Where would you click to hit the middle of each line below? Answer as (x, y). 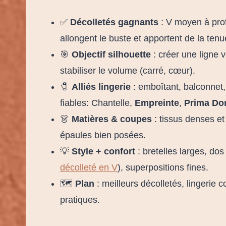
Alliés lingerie (101, 87)
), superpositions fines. (163, 167)
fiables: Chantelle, (97, 103)
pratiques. (80, 200)
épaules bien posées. (103, 135)
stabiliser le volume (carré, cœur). (128, 70)
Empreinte (157, 103)
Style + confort (103, 151)
